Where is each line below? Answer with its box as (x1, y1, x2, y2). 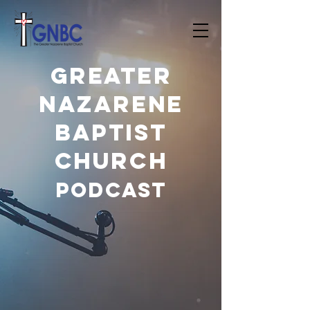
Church (54, 147, 168, 175)
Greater (50, 62, 172, 90)
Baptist (55, 118, 167, 147)
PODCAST (55, 177, 167, 203)
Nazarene (39, 90, 183, 118)
